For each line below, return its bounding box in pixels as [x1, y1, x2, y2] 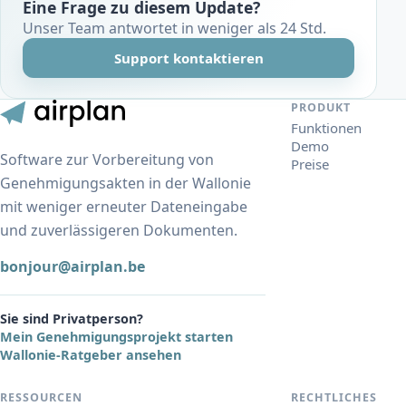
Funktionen [291, 119, 362, 138]
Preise [291, 155, 330, 174]
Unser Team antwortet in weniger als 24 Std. [23, 18, 326, 39]
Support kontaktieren [113, 49, 264, 68]
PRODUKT [291, 100, 352, 116]
